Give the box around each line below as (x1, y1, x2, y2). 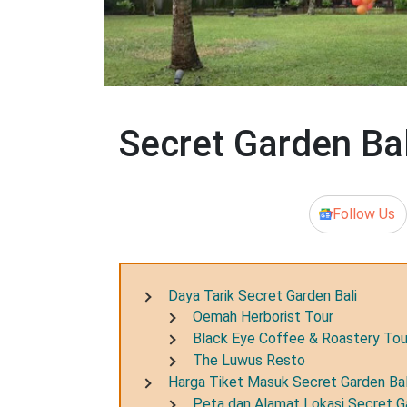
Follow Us (332, 204, 395, 223)
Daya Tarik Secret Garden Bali (168, 286, 357, 304)
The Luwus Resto (193, 352, 306, 370)
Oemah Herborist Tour (193, 308, 334, 326)
